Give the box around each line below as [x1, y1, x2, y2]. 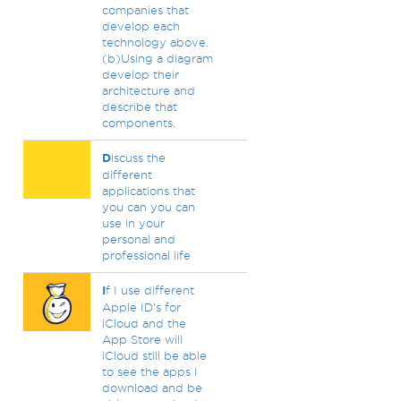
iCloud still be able [101, 349, 207, 362]
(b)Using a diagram [101, 52, 213, 64]
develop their [101, 68, 179, 81]
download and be [101, 381, 202, 394]
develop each [101, 20, 180, 32]
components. [101, 116, 175, 129]
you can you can [101, 200, 195, 213]
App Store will [101, 333, 183, 346]
